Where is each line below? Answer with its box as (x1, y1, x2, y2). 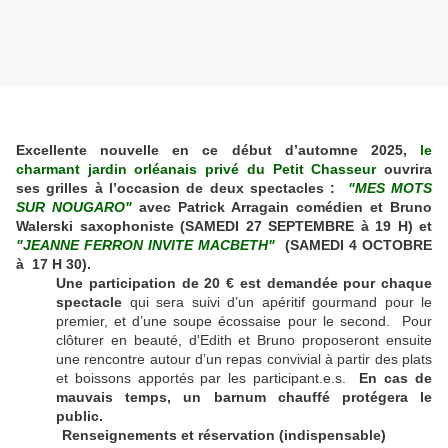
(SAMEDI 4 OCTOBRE (280, 237, 432, 254)
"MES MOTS (347, 180, 433, 197)
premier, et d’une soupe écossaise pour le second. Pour (56, 313, 432, 330)
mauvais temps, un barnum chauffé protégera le (56, 389, 432, 406)
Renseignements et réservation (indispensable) (62, 427, 386, 444)
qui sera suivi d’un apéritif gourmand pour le (122, 294, 432, 311)
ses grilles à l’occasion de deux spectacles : (16, 180, 348, 197)
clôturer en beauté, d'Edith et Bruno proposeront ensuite (56, 332, 432, 349)
